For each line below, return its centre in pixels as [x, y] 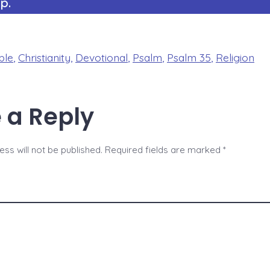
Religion [235, 57]
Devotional [102, 57]
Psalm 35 [189, 57]
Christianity [44, 57]
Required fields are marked [164, 150]
